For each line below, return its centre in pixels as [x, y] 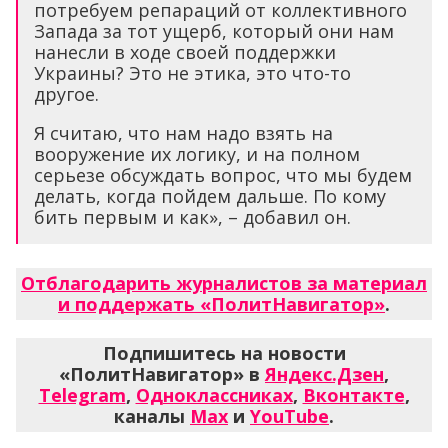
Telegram [82, 394]
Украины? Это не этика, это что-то [192, 72]
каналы [152, 415]
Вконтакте [353, 394]
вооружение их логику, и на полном [197, 153]
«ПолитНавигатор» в [162, 373]
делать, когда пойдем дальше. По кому [210, 195]
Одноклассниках [214, 394]
